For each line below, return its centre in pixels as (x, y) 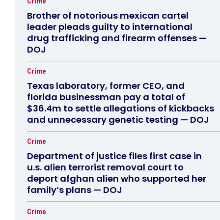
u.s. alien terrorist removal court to (105, 167)
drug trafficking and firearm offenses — (117, 38)
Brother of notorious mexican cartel (108, 16)
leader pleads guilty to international (110, 27)
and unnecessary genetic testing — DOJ (118, 120)
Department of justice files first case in (114, 156)
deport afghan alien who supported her (117, 179)
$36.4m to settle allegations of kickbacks (121, 109)
